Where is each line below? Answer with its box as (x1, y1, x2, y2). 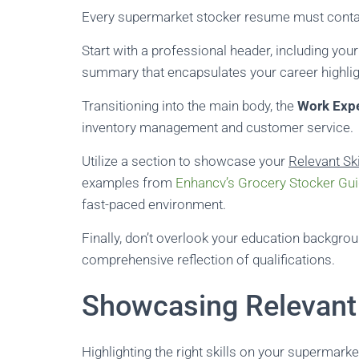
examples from (82, 175, 175, 191)
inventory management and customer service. (82, 119, 353, 135)
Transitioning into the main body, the (82, 98, 297, 114)
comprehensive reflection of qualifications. (82, 252, 335, 268)
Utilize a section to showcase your (82, 153, 288, 169)
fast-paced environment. (82, 196, 226, 212)
